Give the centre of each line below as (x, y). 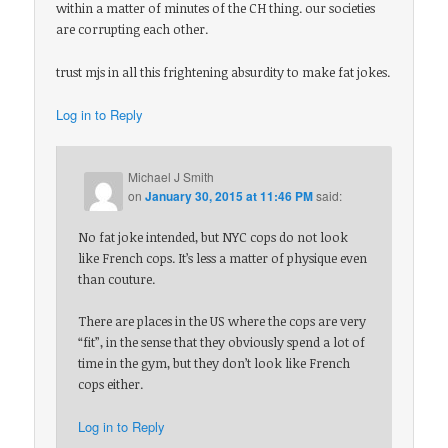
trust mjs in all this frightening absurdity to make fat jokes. (223, 71)
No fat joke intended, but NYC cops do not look (213, 237)
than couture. (117, 279)
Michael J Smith (171, 176)
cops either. (111, 384)
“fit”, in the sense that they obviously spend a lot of (222, 342)
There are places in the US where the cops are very (222, 321)
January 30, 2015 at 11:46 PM (229, 195)
